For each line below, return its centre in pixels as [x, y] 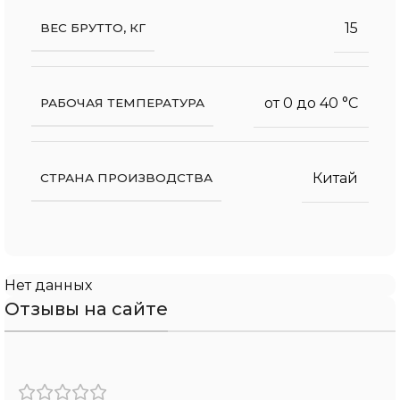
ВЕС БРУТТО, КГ [93, 27]
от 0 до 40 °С [311, 103]
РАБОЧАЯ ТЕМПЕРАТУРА [122, 102]
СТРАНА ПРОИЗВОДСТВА [126, 177]
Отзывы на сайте [86, 308]
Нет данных [48, 285]
